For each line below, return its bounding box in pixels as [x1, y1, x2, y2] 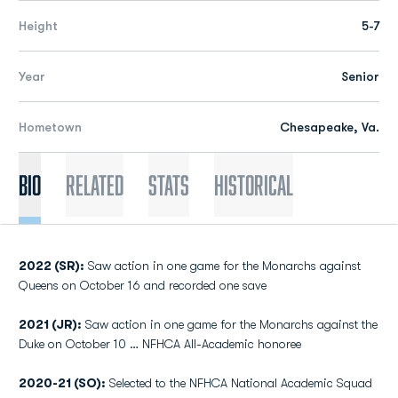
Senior [341, 69, 379, 84]
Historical [214, 170, 293, 200]
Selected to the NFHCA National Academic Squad [109, 376, 372, 390]
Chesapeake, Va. [280, 120, 379, 134]
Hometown [19, 120, 82, 134]
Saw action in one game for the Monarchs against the [82, 317, 378, 331]
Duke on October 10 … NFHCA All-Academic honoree [19, 337, 301, 351]
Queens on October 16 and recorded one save [19, 278, 267, 292]
